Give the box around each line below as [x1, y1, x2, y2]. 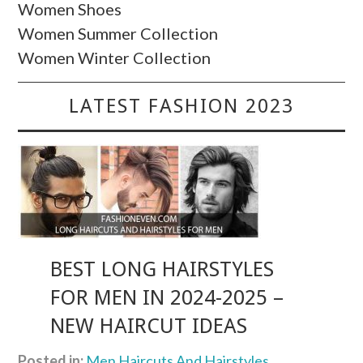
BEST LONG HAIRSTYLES [50, 257, 275, 282]
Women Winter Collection [18, 48, 211, 68]
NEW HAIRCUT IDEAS [50, 314, 248, 339]
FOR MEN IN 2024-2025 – [50, 285, 284, 310]
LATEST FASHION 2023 [69, 95, 294, 118]
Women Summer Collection [18, 23, 219, 44]
